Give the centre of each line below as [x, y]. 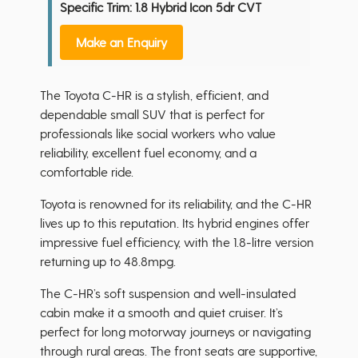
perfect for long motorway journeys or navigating [175, 332]
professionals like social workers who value [158, 133]
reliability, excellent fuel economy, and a [148, 153]
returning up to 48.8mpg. [108, 261]
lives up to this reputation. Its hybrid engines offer [175, 223]
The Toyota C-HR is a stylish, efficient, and [154, 95]
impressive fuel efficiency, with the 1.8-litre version [177, 242]
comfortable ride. [87, 172]
